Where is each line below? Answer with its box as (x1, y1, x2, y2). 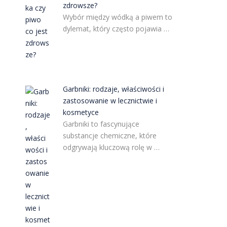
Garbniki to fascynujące (63, 119, 140, 129)
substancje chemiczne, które (63, 130, 157, 140)
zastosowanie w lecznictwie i (63, 95, 158, 105)
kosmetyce (63, 107, 99, 117)
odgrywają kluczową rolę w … (63, 142, 160, 152)
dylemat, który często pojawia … (63, 24, 170, 33)
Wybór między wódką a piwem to (63, 12, 173, 22)
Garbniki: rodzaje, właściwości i (63, 84, 165, 94)
